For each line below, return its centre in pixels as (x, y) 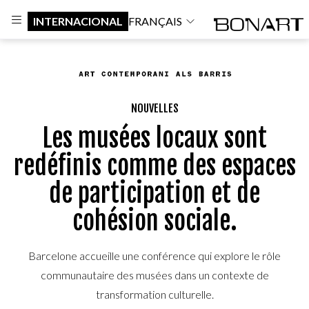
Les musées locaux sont (154, 139)
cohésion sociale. (154, 221)
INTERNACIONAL (78, 21)
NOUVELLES (154, 109)
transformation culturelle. (154, 295)
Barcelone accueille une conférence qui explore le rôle (154, 256)
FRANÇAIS (155, 21)
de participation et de (154, 194)
